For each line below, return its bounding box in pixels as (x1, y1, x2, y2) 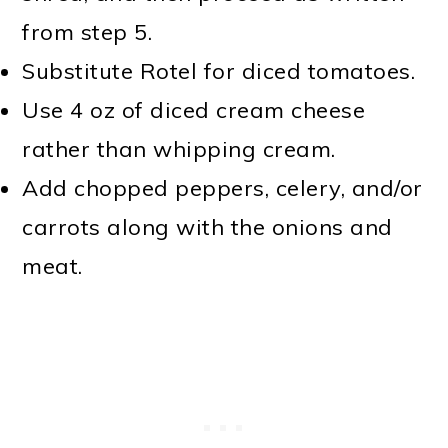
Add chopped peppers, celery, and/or (22, 174, 423, 203)
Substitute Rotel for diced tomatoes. (22, 57, 416, 86)
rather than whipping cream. (22, 135, 336, 164)
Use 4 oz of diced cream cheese (22, 96, 366, 125)
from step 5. (22, 18, 153, 47)
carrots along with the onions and (22, 213, 393, 242)
